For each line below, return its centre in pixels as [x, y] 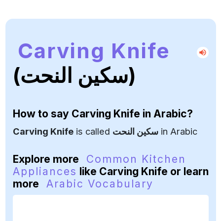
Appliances [45, 171]
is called [93, 131]
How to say [42, 114]
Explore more [47, 159]
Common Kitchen [136, 159]
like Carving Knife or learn [143, 171]
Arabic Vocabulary [100, 184]
